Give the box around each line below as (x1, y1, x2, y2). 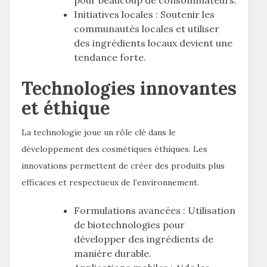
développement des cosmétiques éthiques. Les (21, 143, 207, 154)
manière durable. (74, 247, 151, 259)
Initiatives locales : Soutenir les (74, 8, 215, 20)
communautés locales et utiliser (74, 22, 219, 35)
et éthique (21, 96, 110, 119)
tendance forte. (74, 51, 146, 63)
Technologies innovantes (21, 76, 237, 100)
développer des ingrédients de (74, 232, 213, 245)
